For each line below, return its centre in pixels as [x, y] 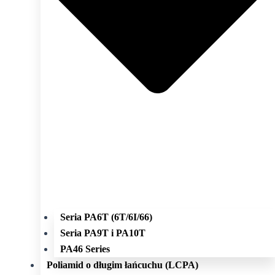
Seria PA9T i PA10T [103, 233]
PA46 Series [85, 249]
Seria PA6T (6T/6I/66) [106, 217]
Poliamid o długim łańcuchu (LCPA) [122, 265]
